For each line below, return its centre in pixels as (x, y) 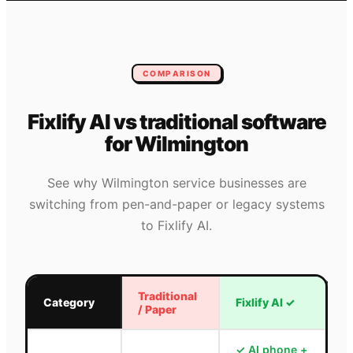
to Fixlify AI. (176, 225)
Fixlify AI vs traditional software (176, 122)
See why (74, 182)
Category (69, 302)
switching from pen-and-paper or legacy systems (176, 204)
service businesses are (237, 182)
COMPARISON (176, 74)
